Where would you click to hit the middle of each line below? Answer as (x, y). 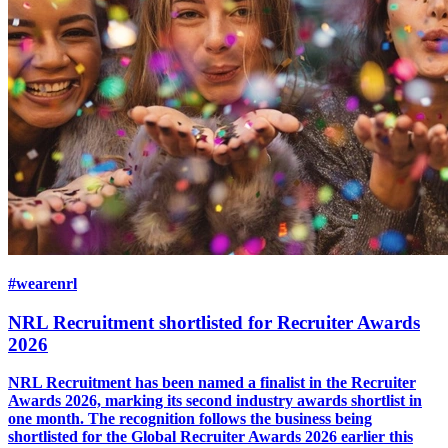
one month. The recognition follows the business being (190, 419)
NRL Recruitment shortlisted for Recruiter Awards (214, 322)
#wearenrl (42, 283)
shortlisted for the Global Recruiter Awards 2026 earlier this (210, 437)
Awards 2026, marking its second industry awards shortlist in (215, 401)
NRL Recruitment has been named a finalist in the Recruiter (212, 383)
